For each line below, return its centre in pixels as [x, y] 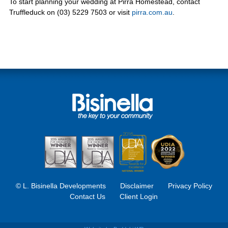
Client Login [139, 197]
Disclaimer [137, 186]
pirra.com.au [152, 12]
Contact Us [88, 197]
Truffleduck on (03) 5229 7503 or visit [70, 12]
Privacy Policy [190, 186]
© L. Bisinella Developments [62, 186]
